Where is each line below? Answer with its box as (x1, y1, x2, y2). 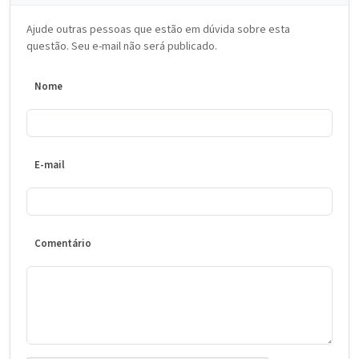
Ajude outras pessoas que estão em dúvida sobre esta (26, 22, 290, 38)
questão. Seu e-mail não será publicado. (26, 38, 217, 54)
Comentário (34, 236, 91, 251)
